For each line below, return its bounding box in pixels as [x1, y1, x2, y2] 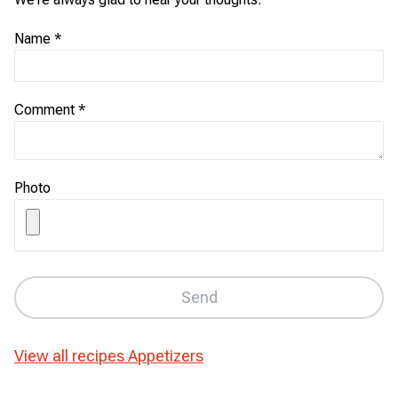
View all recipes [14, 346, 124, 365]
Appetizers [128, 346, 203, 365]
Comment [14, 100, 75, 118]
